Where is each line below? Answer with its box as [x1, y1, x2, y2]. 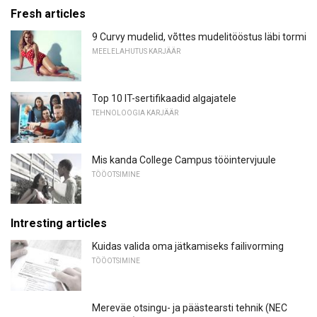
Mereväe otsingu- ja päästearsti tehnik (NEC [92, 301, 287, 313]
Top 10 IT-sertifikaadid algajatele [92, 92, 236, 104]
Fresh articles [11, 7, 86, 21]
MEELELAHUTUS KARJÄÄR [92, 47, 180, 56]
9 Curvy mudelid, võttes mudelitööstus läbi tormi [92, 31, 306, 43]
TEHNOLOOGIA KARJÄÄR [92, 108, 178, 117]
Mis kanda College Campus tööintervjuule [92, 154, 276, 166]
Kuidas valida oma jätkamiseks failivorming [92, 241, 284, 253]
